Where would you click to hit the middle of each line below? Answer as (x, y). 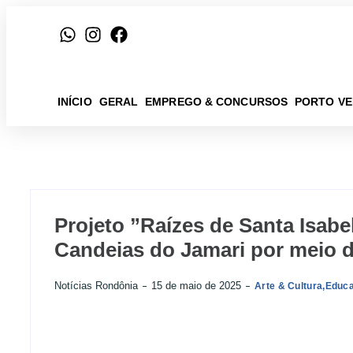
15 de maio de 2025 (196, 286)
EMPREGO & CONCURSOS (217, 101)
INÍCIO (75, 101)
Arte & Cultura (289, 286)
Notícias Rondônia (96, 286)
